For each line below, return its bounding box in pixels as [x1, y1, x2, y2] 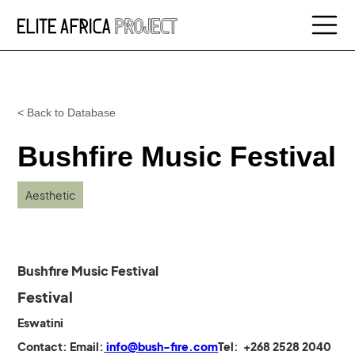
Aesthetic [25, 188, 76, 202]
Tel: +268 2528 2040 [218, 339, 332, 353]
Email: [70, 339, 105, 353]
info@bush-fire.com [104, 339, 219, 353]
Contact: [17, 339, 71, 353]
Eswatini [17, 315, 64, 330]
